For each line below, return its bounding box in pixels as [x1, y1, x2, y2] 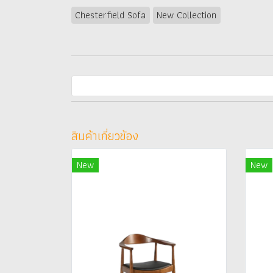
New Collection [157, 7, 217, 23]
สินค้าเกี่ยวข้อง [71, 126, 138, 146]
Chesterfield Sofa [75, 7, 146, 23]
